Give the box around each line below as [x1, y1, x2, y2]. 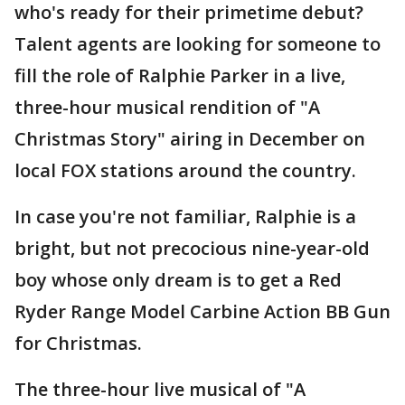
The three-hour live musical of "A [14, 377, 306, 401]
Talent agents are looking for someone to [14, 32, 381, 56]
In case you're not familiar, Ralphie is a [14, 204, 356, 229]
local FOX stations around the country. [14, 158, 361, 183]
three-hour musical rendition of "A [14, 95, 320, 119]
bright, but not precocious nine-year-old [14, 236, 370, 260]
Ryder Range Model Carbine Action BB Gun [14, 299, 391, 324]
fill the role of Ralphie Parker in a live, [14, 63, 345, 88]
